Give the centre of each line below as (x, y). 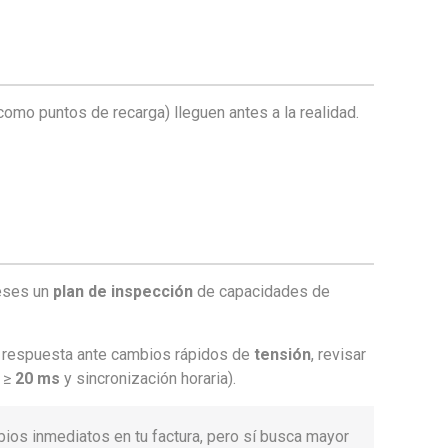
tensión (283, 354)
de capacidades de (262, 291)
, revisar (339, 354)
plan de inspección (123, 291)
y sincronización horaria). (148, 378)
